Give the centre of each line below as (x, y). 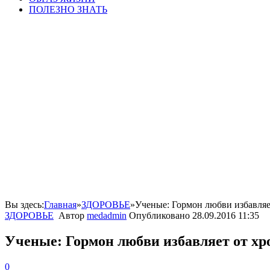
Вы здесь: (24, 205)
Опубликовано (161, 215)
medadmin (107, 215)
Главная (60, 205)
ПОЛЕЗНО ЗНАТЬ (68, 9)
